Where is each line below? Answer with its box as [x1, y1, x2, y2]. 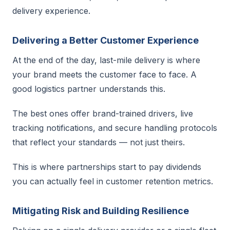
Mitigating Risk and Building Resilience [12, 205, 189, 216]
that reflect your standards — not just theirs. [12, 137, 185, 147]
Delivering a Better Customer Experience [12, 35, 199, 46]
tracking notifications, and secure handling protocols [12, 123, 217, 133]
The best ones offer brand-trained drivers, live [12, 108, 193, 119]
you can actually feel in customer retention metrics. [12, 176, 213, 186]
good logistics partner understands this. [12, 84, 165, 94]
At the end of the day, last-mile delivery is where [12, 55, 200, 65]
